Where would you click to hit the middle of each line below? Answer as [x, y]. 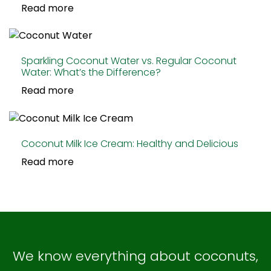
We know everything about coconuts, [135, 256]
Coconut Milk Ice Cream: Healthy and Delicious [130, 143]
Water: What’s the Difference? [91, 73]
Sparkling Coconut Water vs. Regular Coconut [129, 61]
